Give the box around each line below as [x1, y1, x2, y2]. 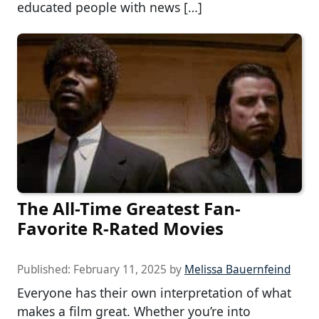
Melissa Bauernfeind [184, 261, 291, 277]
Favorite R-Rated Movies [17, 216, 224, 240]
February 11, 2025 [73, 261, 167, 277]
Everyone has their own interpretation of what [17, 283, 291, 301]
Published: [17, 261, 73, 277]
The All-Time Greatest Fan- [17, 196, 241, 220]
